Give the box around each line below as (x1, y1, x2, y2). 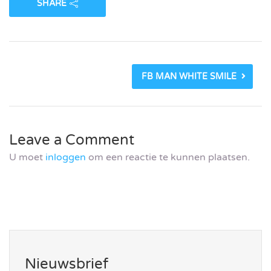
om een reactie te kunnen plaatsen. (86, 151, 250, 164)
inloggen (45, 151, 86, 164)
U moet (9, 151, 45, 164)
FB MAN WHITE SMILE (142, 71, 237, 82)
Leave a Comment (9, 131, 134, 149)
